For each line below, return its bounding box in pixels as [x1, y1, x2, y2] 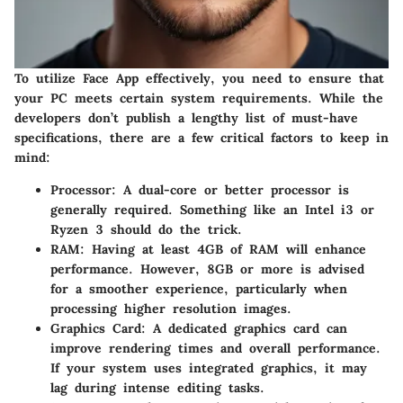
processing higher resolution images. [50, 300, 291, 317]
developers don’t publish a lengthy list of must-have [14, 109, 358, 126]
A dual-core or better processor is [116, 181, 349, 198]
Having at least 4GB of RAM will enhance [85, 240, 366, 257]
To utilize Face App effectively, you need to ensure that [14, 69, 384, 86]
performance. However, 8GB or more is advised [50, 260, 364, 277]
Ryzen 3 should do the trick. [50, 220, 242, 237]
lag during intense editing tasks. [50, 379, 264, 396]
